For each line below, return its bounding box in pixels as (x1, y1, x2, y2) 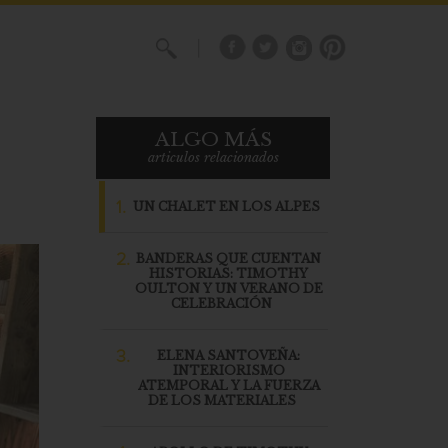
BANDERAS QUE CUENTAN (136, 251, 321, 266)
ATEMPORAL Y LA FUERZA (137, 378, 320, 393)
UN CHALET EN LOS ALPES (133, 199, 320, 214)
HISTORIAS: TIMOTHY (149, 266, 308, 281)
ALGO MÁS (154, 128, 272, 151)
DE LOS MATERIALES (147, 393, 296, 408)
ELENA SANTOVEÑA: (157, 348, 300, 363)
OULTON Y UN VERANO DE (134, 281, 323, 296)
